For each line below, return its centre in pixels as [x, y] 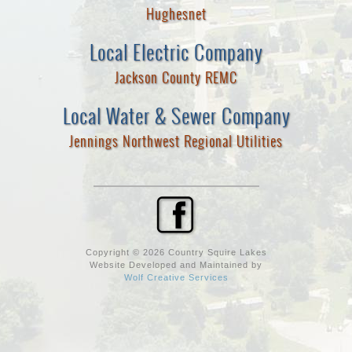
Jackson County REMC [176, 77]
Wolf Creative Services [176, 277]
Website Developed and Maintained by [176, 265]
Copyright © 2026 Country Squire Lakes [176, 252]
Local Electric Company [176, 52]
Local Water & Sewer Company [176, 116]
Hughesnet [176, 14]
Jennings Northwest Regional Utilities [176, 141]
